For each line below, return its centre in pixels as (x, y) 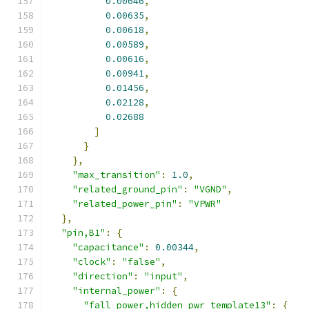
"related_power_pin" (125, 204)
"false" (141, 262)
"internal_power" (117, 291)
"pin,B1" (83, 233)
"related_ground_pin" (128, 189)
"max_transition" (117, 175)
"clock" (92, 262)
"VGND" (210, 189)
